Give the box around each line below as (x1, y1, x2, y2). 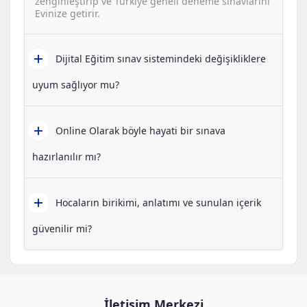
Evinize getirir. (35, 7, 100, 21)
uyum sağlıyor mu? (32, 78, 119, 92)
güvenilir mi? (32, 222, 92, 236)
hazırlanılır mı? (32, 150, 101, 164)
